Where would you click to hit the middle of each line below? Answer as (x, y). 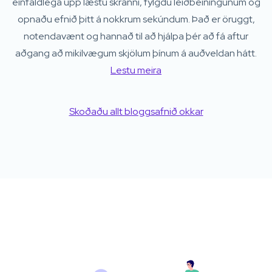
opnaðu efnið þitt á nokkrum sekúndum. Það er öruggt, (136, 19)
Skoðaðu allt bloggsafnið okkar (136, 112)
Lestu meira (136, 70)
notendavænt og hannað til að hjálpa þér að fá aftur (136, 36)
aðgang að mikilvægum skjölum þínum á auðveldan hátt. (136, 53)
